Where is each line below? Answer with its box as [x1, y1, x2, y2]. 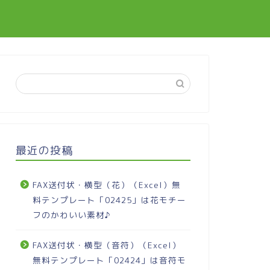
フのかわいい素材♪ [32, 209, 111, 221]
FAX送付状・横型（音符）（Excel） [32, 239, 181, 251]
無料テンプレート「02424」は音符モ [32, 254, 186, 266]
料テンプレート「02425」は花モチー [32, 194, 186, 206]
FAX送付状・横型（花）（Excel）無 [32, 179, 181, 190]
